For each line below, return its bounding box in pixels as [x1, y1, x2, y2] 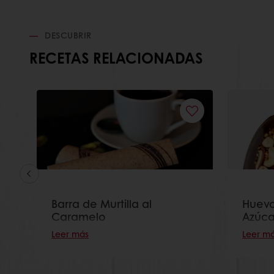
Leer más [51, 227, 89, 240]
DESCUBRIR [42, 29, 92, 42]
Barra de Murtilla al [51, 195, 152, 212]
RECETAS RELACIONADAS [29, 47, 202, 68]
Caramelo [51, 208, 106, 224]
